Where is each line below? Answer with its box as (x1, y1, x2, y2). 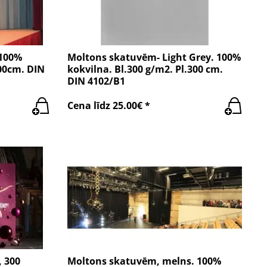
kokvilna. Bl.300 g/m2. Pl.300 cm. (67, 62, 223, 76)
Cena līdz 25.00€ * (67, 99, 151, 113)
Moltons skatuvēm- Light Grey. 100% (67, 50, 241, 64)
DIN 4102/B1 (67, 74, 126, 88)
